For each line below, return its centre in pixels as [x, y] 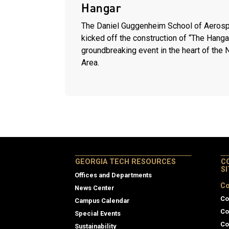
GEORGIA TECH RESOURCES [125, 162]
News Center [95, 188]
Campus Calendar [102, 200]
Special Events [98, 213]
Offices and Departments [113, 175]
